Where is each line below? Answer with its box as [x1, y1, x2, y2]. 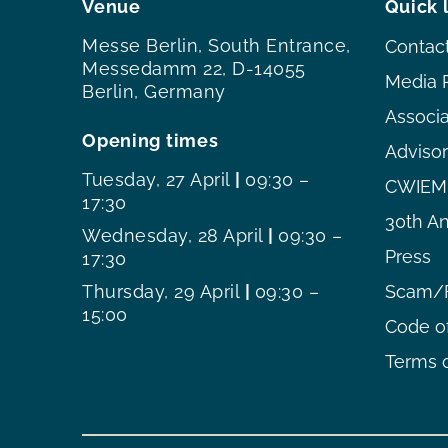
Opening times [82, 129, 219, 151]
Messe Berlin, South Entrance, [82, 34, 351, 56]
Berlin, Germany [82, 80, 226, 102]
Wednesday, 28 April [82, 224, 264, 246]
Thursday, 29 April [82, 280, 241, 302]
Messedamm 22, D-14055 [82, 57, 306, 79]
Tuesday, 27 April [82, 168, 231, 190]
